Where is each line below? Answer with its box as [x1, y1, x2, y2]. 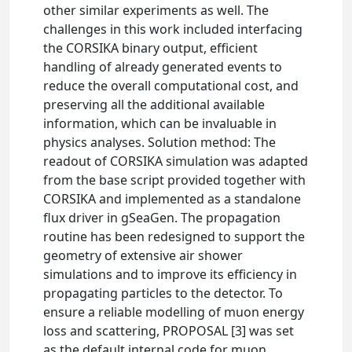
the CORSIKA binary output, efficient [43, 39, 258, 57]
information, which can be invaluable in [43, 115, 277, 132]
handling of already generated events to [43, 58, 283, 75]
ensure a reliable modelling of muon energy [43, 303, 305, 321]
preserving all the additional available [43, 96, 266, 113]
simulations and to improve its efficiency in [43, 266, 298, 283]
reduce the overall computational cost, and [43, 77, 299, 94]
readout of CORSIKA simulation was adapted [43, 152, 309, 170]
